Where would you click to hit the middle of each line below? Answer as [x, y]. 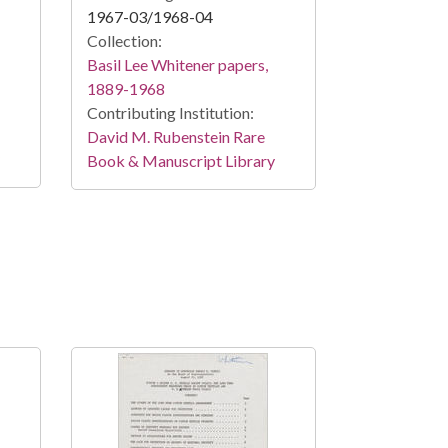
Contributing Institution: [170, 113]
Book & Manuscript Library [180, 161]
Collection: [124, 41]
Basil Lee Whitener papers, [177, 65]
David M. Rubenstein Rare [175, 137]
